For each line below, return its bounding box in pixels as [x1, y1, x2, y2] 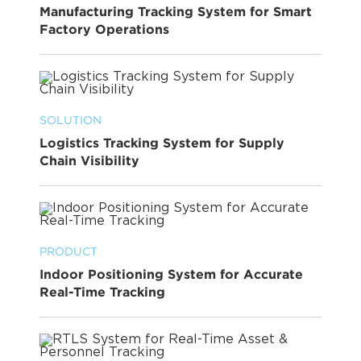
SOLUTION [39, 114, 102, 127]
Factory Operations [39, 22, 169, 37]
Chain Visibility [39, 153, 139, 168]
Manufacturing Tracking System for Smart [39, 4, 312, 19]
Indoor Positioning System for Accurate [39, 267, 303, 282]
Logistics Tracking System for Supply [39, 135, 284, 151]
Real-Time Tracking [39, 284, 165, 300]
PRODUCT [39, 245, 98, 259]
